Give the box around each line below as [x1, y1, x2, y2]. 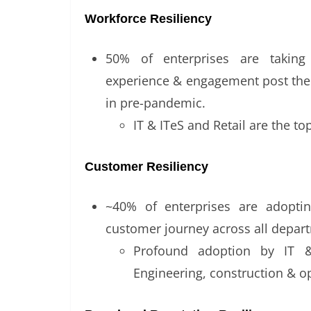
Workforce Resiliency [85, 12, 212, 26]
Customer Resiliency [85, 160, 208, 174]
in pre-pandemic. [106, 94, 205, 112]
